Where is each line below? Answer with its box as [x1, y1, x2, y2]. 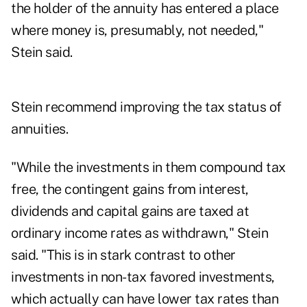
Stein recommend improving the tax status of [11, 99, 282, 116]
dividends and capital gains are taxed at [11, 203, 249, 220]
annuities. [11, 121, 68, 138]
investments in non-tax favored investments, [11, 269, 275, 286]
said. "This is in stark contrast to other [11, 247, 236, 264]
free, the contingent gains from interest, [11, 181, 249, 198]
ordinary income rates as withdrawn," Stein [11, 225, 268, 242]
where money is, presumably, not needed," [11, 22, 263, 39]
